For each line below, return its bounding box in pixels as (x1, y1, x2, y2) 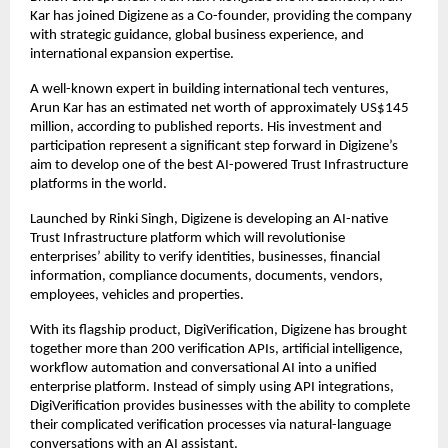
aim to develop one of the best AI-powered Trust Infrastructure (30, 158, 408, 174)
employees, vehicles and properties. (30, 288, 244, 304)
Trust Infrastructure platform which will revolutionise (30, 231, 345, 247)
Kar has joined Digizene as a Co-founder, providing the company (30, 9, 412, 25)
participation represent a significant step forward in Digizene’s (30, 139, 398, 155)
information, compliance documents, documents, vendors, (30, 269, 383, 285)
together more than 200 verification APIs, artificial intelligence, (30, 342, 403, 358)
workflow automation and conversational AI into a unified (30, 361, 377, 377)
